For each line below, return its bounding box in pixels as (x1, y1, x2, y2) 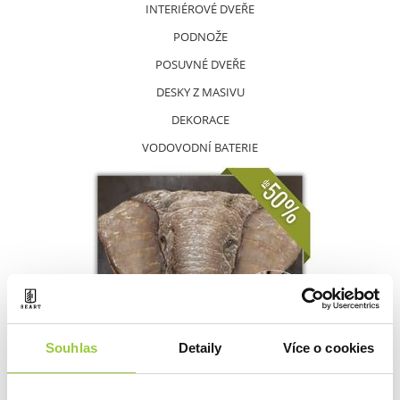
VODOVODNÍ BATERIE (142, 139, 258, 155)
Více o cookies (282, 340, 375, 355)
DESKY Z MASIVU (155, 84, 245, 100)
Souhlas (46, 340, 97, 355)
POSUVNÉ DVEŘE (154, 56, 246, 72)
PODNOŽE (172, 29, 228, 45)
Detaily (178, 340, 222, 355)
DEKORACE (171, 112, 229, 128)
